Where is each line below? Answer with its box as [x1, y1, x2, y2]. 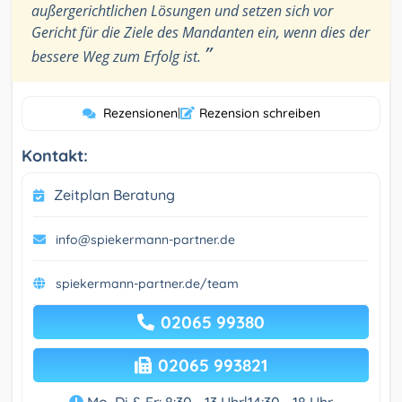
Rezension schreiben [198, 105, 320, 122]
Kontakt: [22, 145, 88, 167]
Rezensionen [102, 105, 178, 122]
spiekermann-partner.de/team [56, 275, 239, 293]
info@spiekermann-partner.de [56, 232, 235, 249]
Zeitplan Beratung [54, 186, 175, 205]
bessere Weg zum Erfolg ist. [31, 47, 205, 67]
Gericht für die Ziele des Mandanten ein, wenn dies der [31, 22, 370, 43]
